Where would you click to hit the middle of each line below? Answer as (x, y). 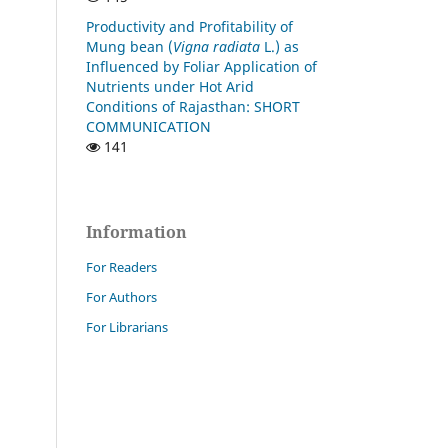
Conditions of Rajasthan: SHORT (193, 106)
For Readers (121, 266)
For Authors (121, 296)
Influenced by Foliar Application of (201, 66)
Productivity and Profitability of (189, 26)
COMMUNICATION (148, 126)
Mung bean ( (129, 46)
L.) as (279, 46)
